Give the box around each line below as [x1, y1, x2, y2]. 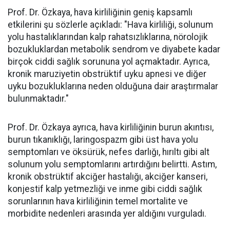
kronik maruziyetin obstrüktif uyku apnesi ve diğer [8, 69, 206, 79]
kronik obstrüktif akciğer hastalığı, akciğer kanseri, [8, 171, 207, 182]
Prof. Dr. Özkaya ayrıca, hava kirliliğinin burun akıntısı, [8, 122, 214, 132]
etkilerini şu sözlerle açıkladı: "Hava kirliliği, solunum [8, 20, 213, 30]
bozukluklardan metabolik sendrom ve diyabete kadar [8, 44, 220, 54]
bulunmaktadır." [8, 93, 69, 104]
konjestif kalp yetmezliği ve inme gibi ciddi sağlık [8, 184, 202, 194]
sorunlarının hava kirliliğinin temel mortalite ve [8, 196, 188, 206]
